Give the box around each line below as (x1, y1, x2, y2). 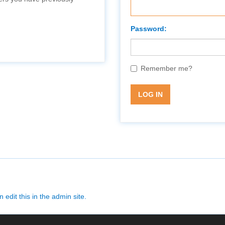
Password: (131, 25, 167, 33)
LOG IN (138, 90, 163, 98)
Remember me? (141, 64, 192, 72)
